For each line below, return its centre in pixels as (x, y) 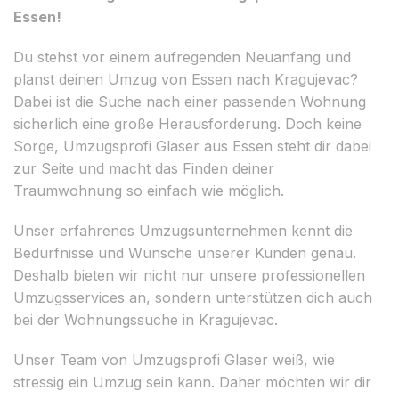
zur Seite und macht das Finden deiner (144, 168)
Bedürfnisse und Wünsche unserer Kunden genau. (185, 252)
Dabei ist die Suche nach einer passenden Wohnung (190, 101)
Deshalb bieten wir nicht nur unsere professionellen (189, 275)
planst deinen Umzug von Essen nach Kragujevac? (186, 79)
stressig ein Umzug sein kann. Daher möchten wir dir (192, 382)
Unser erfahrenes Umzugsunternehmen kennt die (183, 230)
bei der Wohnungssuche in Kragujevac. (146, 319)
